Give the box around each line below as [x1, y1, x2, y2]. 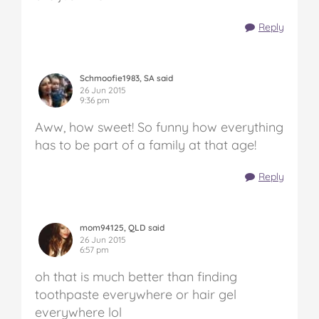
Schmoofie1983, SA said [80, 73, 173, 84]
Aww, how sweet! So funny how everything [35, 119, 283, 136]
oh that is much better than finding [35, 268, 237, 286]
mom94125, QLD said [80, 222, 164, 234]
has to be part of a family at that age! [35, 137, 256, 154]
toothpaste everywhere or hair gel [35, 286, 236, 303]
